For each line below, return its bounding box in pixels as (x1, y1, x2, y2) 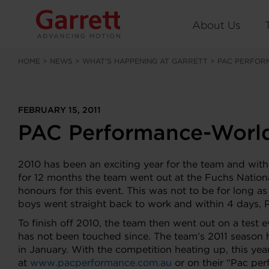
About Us (192, 18, 241, 31)
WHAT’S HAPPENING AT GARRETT (82, 56, 208, 65)
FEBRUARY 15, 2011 (18, 105, 101, 115)
